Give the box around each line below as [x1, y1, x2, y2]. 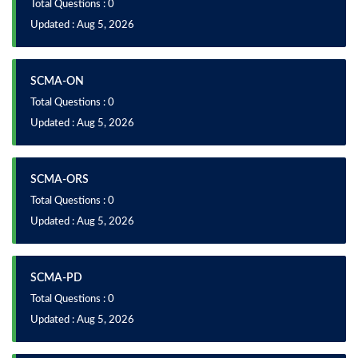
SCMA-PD [30, 272, 82, 284]
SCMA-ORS [30, 174, 89, 185]
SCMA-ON [30, 76, 84, 87]
